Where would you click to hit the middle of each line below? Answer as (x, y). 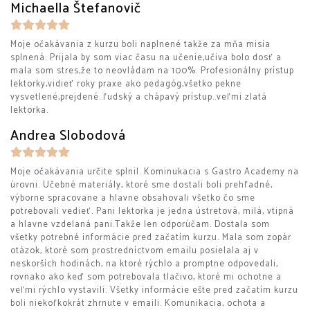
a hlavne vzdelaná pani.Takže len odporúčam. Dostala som (140, 225)
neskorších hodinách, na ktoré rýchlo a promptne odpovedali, (144, 264)
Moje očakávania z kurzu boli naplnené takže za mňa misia (140, 45)
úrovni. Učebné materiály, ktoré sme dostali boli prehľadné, (142, 185)
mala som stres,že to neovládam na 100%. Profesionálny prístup (152, 71)
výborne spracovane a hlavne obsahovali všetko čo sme (133, 198)
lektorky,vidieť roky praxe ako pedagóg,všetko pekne (126, 84)
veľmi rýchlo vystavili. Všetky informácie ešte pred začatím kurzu (154, 290)
